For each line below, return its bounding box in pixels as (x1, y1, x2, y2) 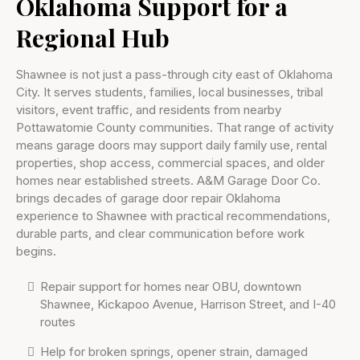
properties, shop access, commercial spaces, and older (16, 154, 325, 170)
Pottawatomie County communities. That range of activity (16, 119, 333, 135)
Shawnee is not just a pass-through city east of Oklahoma (16, 66, 333, 82)
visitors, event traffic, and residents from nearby (16, 101, 281, 117)
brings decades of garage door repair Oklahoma (16, 190, 280, 206)
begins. (16, 243, 56, 259)
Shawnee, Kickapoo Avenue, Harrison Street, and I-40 (40, 296, 336, 312)
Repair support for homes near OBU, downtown (40, 278, 301, 294)
